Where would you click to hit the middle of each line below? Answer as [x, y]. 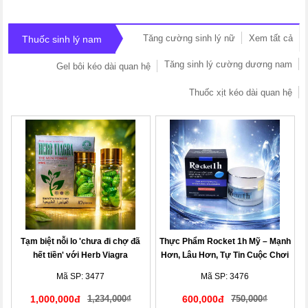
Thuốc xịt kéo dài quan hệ [240, 92]
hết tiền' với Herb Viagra [81, 255]
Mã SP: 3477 [81, 276]
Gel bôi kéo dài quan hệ [103, 66]
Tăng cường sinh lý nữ [189, 38]
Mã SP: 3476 [225, 276]
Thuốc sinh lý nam [62, 39]
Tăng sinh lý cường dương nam [228, 64]
